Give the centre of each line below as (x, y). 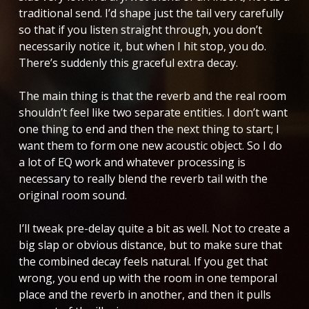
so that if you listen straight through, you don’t (140, 29)
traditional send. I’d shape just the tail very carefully (151, 13)
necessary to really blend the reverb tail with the (143, 178)
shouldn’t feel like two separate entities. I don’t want (153, 112)
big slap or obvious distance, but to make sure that (150, 245)
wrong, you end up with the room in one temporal (148, 278)
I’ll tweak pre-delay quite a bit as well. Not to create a (154, 228)
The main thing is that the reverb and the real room (152, 96)
